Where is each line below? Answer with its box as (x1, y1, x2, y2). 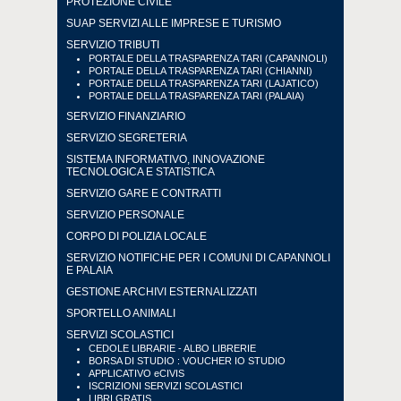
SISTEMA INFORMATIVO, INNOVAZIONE (66, 153, 265, 166)
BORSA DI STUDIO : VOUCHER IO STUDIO (89, 355, 286, 366)
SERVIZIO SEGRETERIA (66, 132, 187, 144)
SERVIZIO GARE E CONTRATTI (66, 187, 221, 200)
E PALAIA (66, 264, 113, 277)
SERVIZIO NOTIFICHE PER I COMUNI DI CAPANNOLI (66, 252, 330, 264)
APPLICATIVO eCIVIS (89, 368, 184, 379)
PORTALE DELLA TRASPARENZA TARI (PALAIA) (89, 90, 304, 101)
